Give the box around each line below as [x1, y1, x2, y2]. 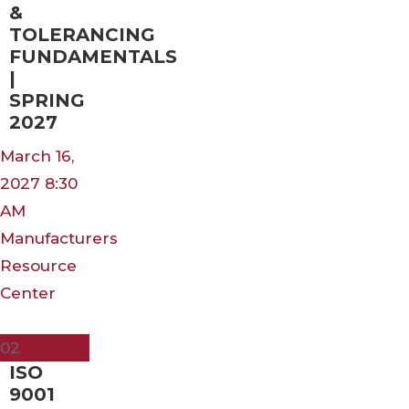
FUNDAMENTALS [9, 45, 177, 68]
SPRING [9, 89, 85, 111]
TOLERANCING [9, 23, 155, 46]
